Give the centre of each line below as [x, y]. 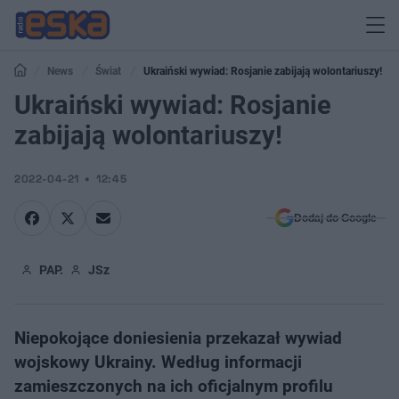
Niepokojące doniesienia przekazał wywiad [178, 338]
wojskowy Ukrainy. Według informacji [158, 362]
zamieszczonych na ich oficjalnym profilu [174, 386]
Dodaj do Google [335, 218]
